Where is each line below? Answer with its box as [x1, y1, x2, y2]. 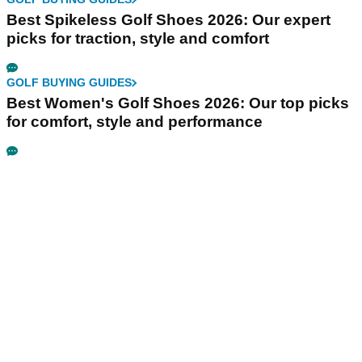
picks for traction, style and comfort [6, 30, 269, 48]
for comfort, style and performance [6, 113, 263, 131]
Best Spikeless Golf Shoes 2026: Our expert [6, 11, 330, 29]
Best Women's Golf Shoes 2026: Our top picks [6, 95, 349, 112]
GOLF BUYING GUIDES [6, 76, 132, 90]
